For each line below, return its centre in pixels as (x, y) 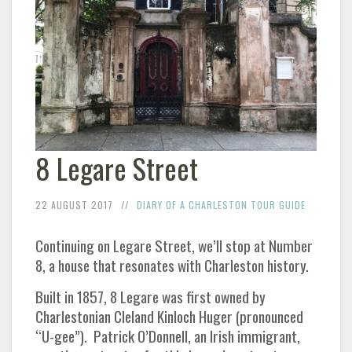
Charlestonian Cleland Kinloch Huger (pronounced (169, 316)
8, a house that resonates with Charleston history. (172, 265)
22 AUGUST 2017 (74, 204)
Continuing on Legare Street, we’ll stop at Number (174, 245)
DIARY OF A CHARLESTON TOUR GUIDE (221, 204)
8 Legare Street (117, 167)
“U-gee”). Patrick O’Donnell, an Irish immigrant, (168, 335)
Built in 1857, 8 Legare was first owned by (150, 296)
